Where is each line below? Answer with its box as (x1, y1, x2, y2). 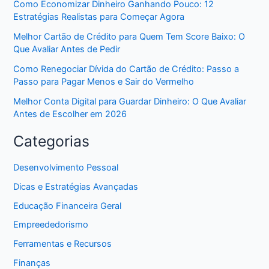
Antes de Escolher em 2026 (13, 109, 127, 120)
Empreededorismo (13, 219, 89, 231)
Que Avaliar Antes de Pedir (13, 44, 121, 55)
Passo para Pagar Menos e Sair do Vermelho (13, 76, 195, 88)
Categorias (13, 132, 90, 151)
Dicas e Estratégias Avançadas (13, 181, 139, 192)
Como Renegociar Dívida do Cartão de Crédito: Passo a (13, 64, 240, 75)
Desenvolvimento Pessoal (13, 162, 119, 173)
